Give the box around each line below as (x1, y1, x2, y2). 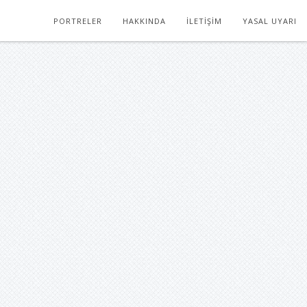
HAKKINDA (123, 16, 166, 26)
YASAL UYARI (243, 16, 297, 26)
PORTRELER (53, 16, 102, 26)
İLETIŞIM (186, 16, 222, 26)
